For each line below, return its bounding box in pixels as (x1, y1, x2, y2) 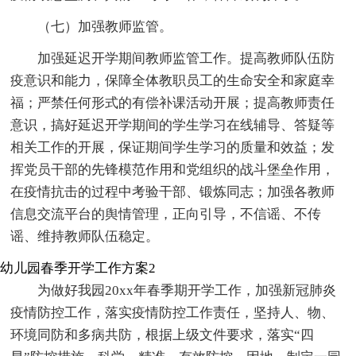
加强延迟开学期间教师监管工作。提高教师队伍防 (37, 50, 335, 66)
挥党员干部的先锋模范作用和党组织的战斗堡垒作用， (10, 161, 335, 177)
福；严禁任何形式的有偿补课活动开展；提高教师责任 (10, 95, 335, 110)
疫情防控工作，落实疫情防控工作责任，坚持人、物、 (10, 304, 335, 320)
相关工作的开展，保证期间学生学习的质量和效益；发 (10, 139, 335, 155)
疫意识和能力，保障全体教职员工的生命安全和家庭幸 (10, 72, 335, 88)
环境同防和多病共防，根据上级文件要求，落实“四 (10, 327, 315, 342)
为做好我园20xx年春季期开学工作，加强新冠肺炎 (37, 282, 337, 298)
